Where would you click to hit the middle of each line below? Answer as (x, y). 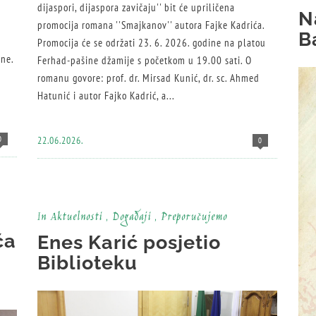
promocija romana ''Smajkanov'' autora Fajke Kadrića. (151, 25)
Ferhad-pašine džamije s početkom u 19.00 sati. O (145, 61)
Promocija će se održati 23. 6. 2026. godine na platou (152, 43)
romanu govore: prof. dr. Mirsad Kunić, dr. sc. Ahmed (148, 78)
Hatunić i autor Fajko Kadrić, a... (106, 96)
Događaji (132, 218)
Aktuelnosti (76, 218)
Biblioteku (87, 263)
